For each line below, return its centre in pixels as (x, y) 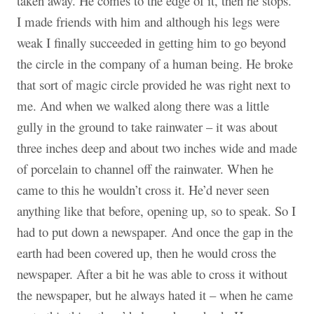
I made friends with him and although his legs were (148, 21)
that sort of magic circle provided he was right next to (153, 84)
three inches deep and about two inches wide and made (157, 147)
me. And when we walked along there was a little (143, 105)
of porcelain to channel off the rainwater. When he (145, 168)
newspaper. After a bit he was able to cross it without (152, 273)
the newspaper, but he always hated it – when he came (155, 294)
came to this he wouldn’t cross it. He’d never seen (143, 189)
